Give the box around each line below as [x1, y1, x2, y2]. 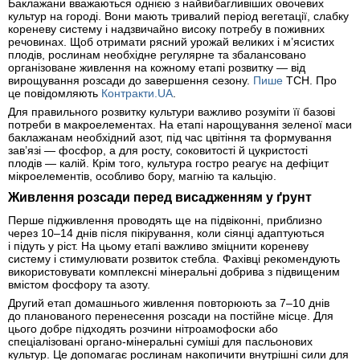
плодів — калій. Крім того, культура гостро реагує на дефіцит [8, 157, 329, 170]
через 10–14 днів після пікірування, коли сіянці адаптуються [8, 226, 325, 239]
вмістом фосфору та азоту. [8, 277, 150, 291]
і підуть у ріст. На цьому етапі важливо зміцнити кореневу [8, 239, 309, 252]
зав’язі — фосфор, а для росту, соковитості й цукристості [8, 144, 308, 157]
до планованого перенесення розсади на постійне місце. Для [8, 309, 333, 322]
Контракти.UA [101, 87, 173, 100]
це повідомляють [8, 87, 101, 100]
